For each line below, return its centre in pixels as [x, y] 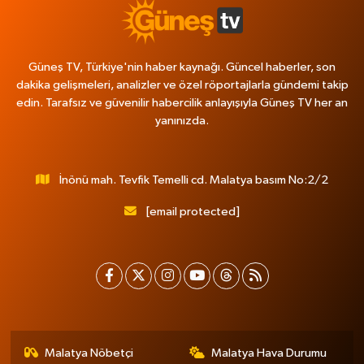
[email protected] [193, 211]
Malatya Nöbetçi [89, 353]
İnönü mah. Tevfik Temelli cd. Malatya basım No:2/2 [193, 180]
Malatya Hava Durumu [269, 353]
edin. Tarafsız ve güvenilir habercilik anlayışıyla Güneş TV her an [182, 102]
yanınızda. [182, 120]
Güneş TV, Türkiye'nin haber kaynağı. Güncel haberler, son [182, 67]
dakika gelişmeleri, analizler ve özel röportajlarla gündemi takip [182, 84]
